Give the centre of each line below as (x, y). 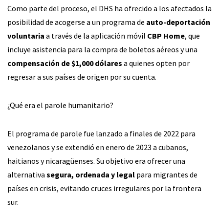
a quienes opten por (156, 63)
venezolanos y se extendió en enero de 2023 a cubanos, (98, 147)
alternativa (27, 174)
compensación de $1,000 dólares (65, 63)
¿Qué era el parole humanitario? (60, 105)
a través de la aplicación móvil (96, 35)
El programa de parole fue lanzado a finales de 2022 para (101, 133)
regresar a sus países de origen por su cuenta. (82, 77)
